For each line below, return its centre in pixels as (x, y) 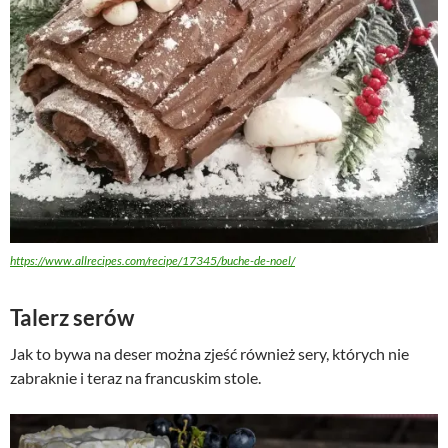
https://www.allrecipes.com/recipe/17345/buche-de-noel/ (152, 260)
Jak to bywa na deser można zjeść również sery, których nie (209, 353)
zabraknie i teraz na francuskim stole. (135, 377)
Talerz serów (72, 317)
